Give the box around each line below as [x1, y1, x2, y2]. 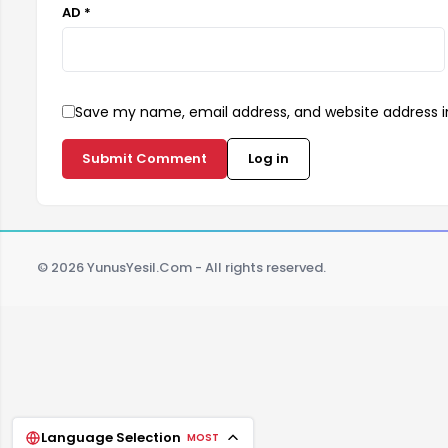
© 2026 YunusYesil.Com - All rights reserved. [37, 258, 326, 278]
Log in [248, 148, 289, 168]
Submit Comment [82, 148, 207, 168]
